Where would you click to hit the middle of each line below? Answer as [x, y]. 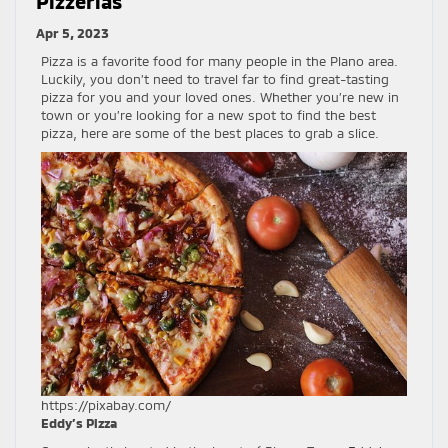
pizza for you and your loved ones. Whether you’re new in [220, 96]
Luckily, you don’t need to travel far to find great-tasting [215, 78]
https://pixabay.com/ [106, 404]
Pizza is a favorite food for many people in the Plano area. [219, 60]
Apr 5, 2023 [72, 32]
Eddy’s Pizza [79, 422]
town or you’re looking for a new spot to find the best [208, 114]
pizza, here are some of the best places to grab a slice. [210, 132]
